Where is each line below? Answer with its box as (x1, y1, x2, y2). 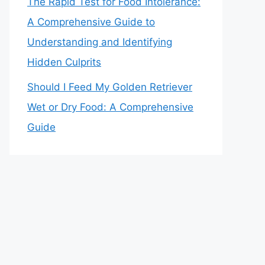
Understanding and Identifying (27, 35, 172, 48)
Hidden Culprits (27, 56, 101, 68)
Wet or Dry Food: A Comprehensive (27, 101, 193, 113)
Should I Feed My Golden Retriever (27, 81, 192, 93)
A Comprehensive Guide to (27, 15, 155, 28)
